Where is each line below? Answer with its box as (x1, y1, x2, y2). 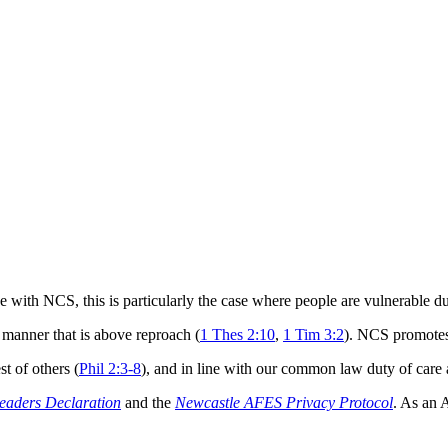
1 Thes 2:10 (200, 326, 275, 344)
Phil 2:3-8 (79, 360, 141, 378)
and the (121, 394, 175, 412)
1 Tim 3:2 (283, 326, 344, 344)
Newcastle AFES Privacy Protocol (175, 394, 393, 412)
